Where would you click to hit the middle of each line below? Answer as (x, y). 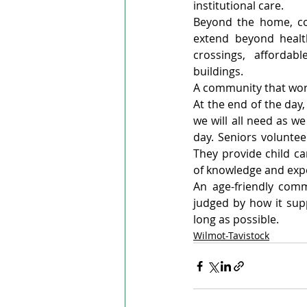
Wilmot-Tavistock (231, 236)
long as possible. (236, 220)
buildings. (218, 72)
